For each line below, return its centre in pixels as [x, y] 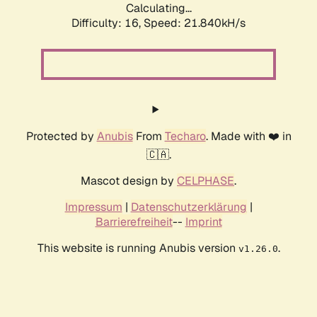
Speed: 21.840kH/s [195, 23]
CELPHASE [206, 181]
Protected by [61, 137]
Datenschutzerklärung [189, 207]
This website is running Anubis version [138, 248]
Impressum [93, 207]
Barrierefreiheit [134, 222]
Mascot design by [129, 181]
